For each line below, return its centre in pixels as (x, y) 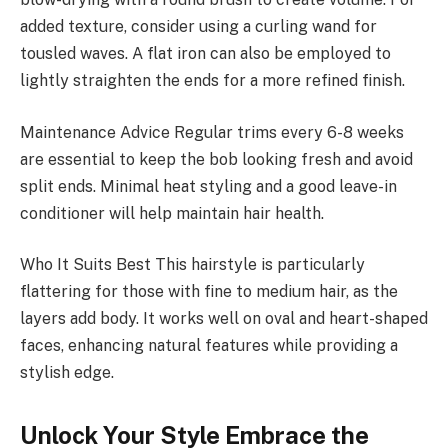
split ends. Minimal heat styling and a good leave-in (208, 186)
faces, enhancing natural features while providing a (209, 346)
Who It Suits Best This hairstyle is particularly (192, 265)
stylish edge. (67, 373)
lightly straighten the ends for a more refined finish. (212, 81)
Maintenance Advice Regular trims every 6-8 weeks (212, 132)
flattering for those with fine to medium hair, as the (209, 292)
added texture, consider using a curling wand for (198, 27)
